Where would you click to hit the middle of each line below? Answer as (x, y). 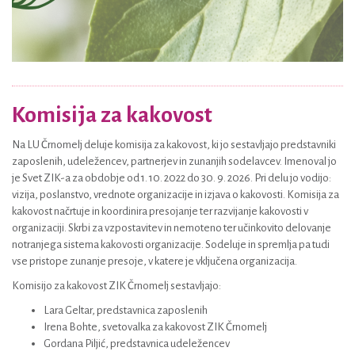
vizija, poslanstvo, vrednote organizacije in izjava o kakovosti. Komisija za (176, 195)
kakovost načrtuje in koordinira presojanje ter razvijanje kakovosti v (160, 211)
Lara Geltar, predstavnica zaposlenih (126, 310)
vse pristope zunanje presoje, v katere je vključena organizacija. (155, 261)
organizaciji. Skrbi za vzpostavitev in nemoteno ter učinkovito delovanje (172, 228)
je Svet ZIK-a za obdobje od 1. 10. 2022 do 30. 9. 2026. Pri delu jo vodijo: (172, 178)
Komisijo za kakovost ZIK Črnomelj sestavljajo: (116, 286)
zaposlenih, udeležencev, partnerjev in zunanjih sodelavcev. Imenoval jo (174, 161)
